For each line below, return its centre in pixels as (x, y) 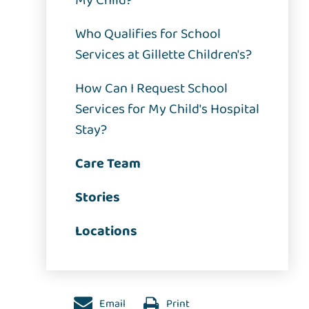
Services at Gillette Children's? (164, 55)
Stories (98, 198)
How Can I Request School (152, 89)
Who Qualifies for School (148, 34)
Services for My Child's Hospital (168, 109)
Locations (107, 231)
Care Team (108, 164)
